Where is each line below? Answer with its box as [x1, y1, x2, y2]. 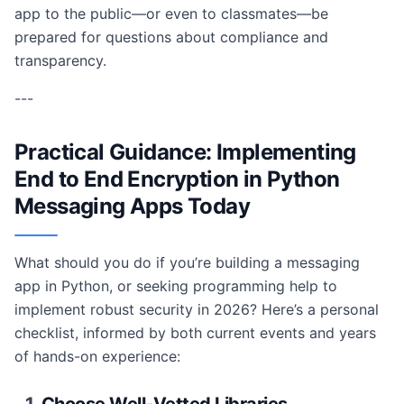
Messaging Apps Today [14, 193, 250, 219]
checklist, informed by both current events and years [14, 324, 376, 342]
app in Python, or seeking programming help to [14, 277, 337, 295]
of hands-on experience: [14, 347, 180, 365]
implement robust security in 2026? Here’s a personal [14, 300, 379, 318]
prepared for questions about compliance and [14, 28, 328, 46]
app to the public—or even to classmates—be [14, 5, 328, 23]
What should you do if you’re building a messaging [14, 253, 360, 271]
